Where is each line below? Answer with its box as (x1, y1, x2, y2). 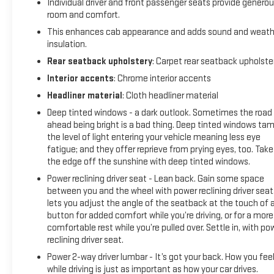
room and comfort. (46, 9, 120, 21)
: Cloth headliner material (122, 89, 218, 102)
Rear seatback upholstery (46, 55, 152, 67)
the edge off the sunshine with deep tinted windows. (46, 155, 250, 168)
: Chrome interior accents (113, 72, 211, 84)
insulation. (46, 38, 87, 50)
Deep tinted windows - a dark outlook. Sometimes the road (46, 106, 272, 119)
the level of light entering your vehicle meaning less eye (46, 131, 261, 143)
